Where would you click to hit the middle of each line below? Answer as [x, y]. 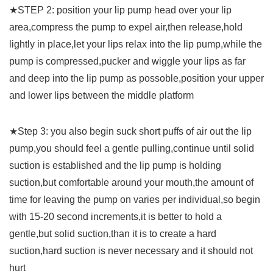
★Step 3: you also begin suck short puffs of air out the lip [130, 132]
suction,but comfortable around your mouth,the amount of [131, 183]
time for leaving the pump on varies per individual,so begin [135, 200]
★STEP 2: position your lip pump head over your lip [120, 10]
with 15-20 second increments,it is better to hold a [115, 217]
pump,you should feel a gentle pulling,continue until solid [132, 149]
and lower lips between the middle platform [101, 96]
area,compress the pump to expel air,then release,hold [126, 27]
